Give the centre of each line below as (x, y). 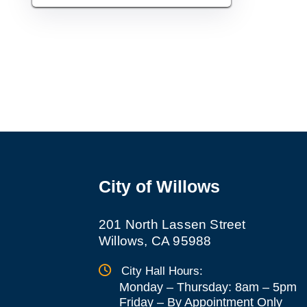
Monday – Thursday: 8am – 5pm (208, 287)
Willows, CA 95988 (155, 241)
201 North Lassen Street (172, 224)
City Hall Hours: (162, 271)
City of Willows (159, 186)
